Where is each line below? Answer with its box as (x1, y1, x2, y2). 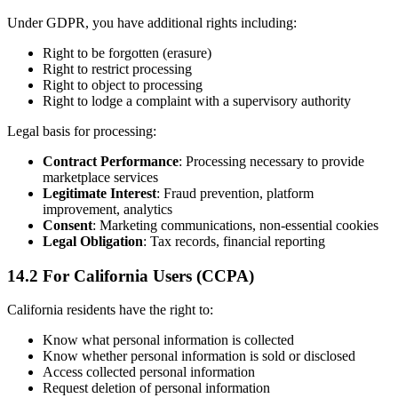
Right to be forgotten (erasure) (43, 45, 211, 61)
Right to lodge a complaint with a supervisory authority (43, 93, 351, 109)
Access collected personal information (43, 364, 255, 380)
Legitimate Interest (43, 186, 156, 202)
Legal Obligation (43, 234, 143, 250)
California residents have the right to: (7, 302, 213, 318)
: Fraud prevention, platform (156, 186, 314, 202)
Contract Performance (43, 154, 179, 170)
